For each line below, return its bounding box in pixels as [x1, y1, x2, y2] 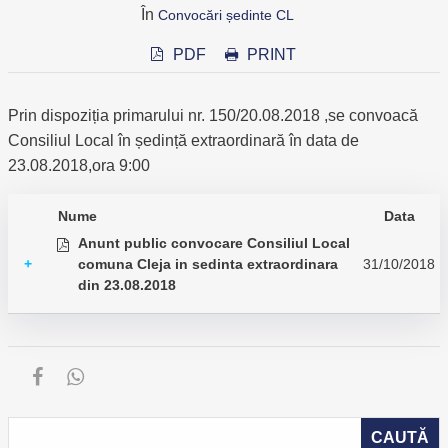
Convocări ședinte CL [157, 7, 294, 23]
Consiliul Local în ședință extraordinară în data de [8, 132, 359, 149]
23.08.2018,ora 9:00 [8, 157, 158, 174]
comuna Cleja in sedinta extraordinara [78, 256, 338, 272]
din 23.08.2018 [78, 277, 176, 293]
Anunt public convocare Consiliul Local [78, 235, 350, 251]
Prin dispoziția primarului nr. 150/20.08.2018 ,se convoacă [8, 107, 418, 124]
